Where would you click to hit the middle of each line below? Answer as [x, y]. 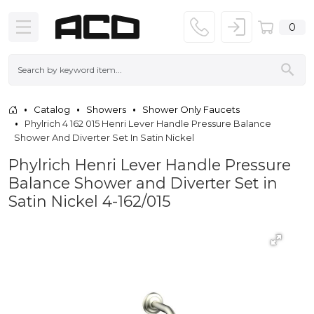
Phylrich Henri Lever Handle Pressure [150, 164]
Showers [106, 109]
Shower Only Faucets [191, 109]
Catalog [52, 109]
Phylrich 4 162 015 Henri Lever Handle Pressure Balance [148, 123]
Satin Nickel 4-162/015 [89, 201]
